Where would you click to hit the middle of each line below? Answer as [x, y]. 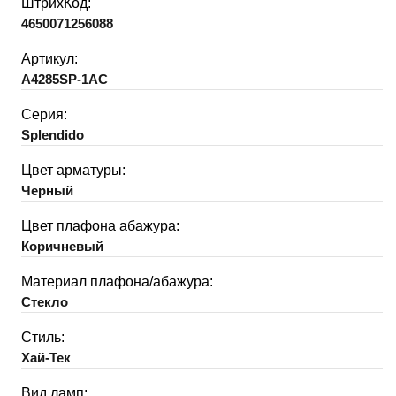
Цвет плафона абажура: [100, 225]
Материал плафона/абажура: [117, 281]
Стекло [45, 301]
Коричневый [62, 246]
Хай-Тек [46, 357]
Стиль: [43, 337]
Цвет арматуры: [73, 170]
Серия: [44, 114]
